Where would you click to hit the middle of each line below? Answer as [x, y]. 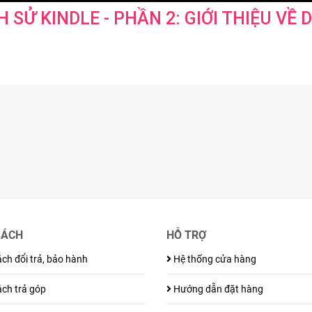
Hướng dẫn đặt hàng [217, 289]
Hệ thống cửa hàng [214, 259]
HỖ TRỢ [186, 235]
